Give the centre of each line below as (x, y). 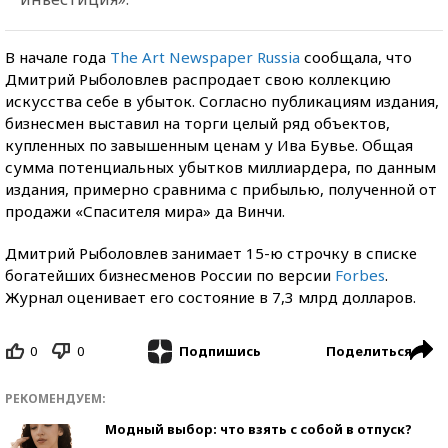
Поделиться (369, 350)
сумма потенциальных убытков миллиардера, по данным (220, 166)
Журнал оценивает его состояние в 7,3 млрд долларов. (210, 296)
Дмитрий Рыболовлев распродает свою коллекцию (198, 78)
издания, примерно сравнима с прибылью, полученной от (221, 188)
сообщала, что (356, 56)
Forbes (360, 274)
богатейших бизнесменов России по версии (170, 274)
